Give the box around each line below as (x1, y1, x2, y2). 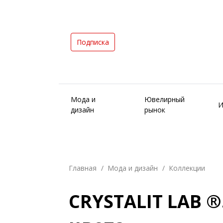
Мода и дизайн (108, 163, 158, 173)
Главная (69, 163, 97, 173)
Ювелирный (144, 95, 185, 104)
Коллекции (169, 163, 205, 173)
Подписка (77, 37, 109, 47)
